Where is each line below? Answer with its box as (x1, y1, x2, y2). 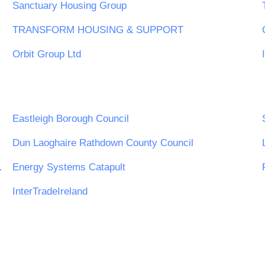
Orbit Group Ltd (12, 49, 81, 60)
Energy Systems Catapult (12, 161, 125, 173)
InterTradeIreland (12, 185, 88, 197)
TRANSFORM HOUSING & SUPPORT (12, 24, 183, 36)
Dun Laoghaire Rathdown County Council (12, 137, 193, 148)
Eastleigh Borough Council (12, 112, 129, 124)
